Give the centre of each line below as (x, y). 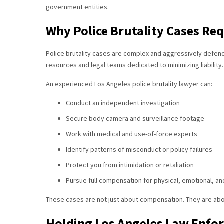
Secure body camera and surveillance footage (135, 118)
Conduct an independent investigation (123, 103)
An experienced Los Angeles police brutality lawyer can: (129, 84)
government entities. (77, 7)
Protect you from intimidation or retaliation (130, 165)
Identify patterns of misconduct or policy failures (139, 149)
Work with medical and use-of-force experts (132, 134)
